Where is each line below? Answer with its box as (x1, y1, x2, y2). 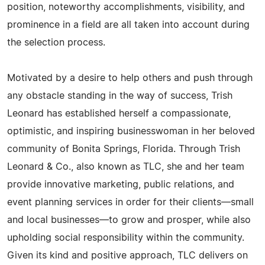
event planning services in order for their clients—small (7, 198, 254, 207)
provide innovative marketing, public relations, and (7, 180, 234, 189)
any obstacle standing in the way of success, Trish (7, 91, 232, 101)
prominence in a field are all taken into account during (7, 20, 250, 30)
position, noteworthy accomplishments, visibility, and (7, 2, 245, 12)
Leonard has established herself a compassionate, (7, 109, 231, 118)
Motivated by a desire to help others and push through (7, 73, 253, 83)
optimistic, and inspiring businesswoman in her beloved (7, 127, 255, 136)
